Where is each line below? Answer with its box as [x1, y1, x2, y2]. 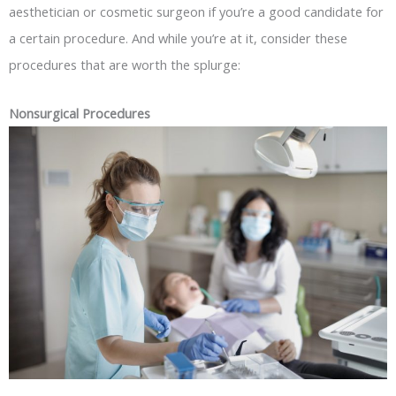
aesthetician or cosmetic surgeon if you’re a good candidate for [9, 2, 384, 20]
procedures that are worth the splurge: [9, 55, 240, 73]
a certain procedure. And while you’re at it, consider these [9, 28, 347, 47]
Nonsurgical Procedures [9, 104, 150, 123]
